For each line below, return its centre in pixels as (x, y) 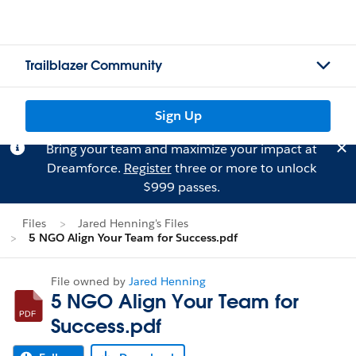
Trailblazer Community (94, 66)
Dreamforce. (85, 168)
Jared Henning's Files (133, 223)
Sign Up (178, 116)
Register (147, 168)
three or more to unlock (244, 168)
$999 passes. (181, 187)
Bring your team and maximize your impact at (181, 149)
